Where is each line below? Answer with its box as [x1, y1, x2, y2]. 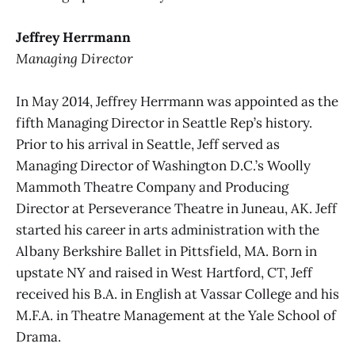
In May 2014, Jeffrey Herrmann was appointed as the [16, 93, 338, 111]
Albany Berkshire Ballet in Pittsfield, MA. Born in [16, 242, 317, 261]
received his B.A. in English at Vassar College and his [16, 285, 339, 303]
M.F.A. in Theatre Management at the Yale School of [16, 307, 336, 325]
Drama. [16, 328, 64, 346]
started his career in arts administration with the [16, 221, 319, 239]
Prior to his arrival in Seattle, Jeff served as [16, 136, 280, 154]
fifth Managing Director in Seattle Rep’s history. [16, 114, 312, 132]
